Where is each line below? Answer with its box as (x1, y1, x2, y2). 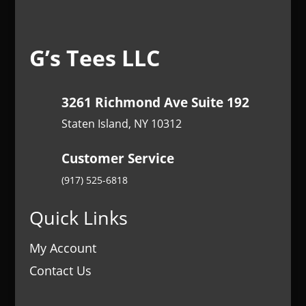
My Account (29, 240, 96, 257)
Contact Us (29, 262, 92, 279)
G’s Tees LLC (29, 43, 160, 73)
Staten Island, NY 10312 (61, 116, 182, 132)
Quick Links (29, 205, 128, 231)
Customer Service (61, 150, 174, 168)
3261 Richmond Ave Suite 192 (61, 94, 249, 112)
